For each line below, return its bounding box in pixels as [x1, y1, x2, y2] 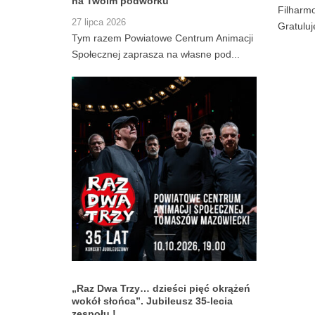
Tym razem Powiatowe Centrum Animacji [72, 32, 253, 44]
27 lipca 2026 [72, 17, 126, 27]
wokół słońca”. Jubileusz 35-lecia [72, 295, 233, 307]
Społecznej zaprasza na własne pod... [72, 48, 240, 60]
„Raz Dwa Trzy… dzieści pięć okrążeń [72, 283, 250, 295]
